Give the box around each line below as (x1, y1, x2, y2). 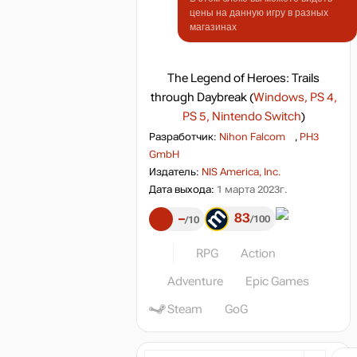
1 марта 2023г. (217, 184, 287, 195)
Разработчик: (149, 131, 219, 143)
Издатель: (149, 167, 202, 178)
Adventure (167, 275, 223, 288)
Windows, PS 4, (253, 91, 337, 104)
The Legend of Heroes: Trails (167, 72, 320, 84)
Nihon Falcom (219, 131, 285, 143)
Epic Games (245, 275, 309, 288)
